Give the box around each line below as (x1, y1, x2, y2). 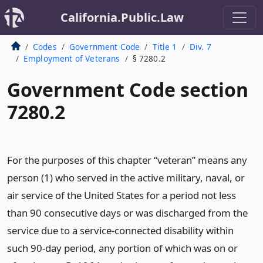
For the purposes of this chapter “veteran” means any (7, 153, 247, 167)
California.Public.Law (60, 9, 184, 25)
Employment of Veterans (23, 53, 120, 64)
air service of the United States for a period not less (7, 188, 236, 202)
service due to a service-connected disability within (7, 224, 234, 237)
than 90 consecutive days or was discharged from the (7, 206, 248, 220)
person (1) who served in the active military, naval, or (7, 171, 245, 184)
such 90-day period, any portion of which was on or (7, 241, 238, 255)
